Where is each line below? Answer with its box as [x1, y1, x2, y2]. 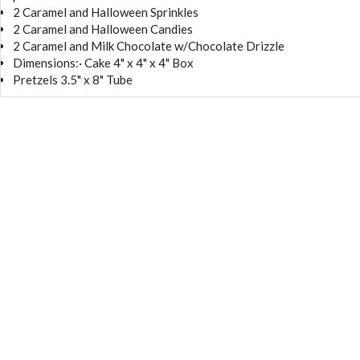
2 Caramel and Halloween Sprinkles [13, 4, 198, 19]
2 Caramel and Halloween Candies [13, 21, 193, 36]
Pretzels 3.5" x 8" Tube [13, 72, 133, 87]
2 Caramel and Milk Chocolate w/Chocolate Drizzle [13, 38, 284, 53]
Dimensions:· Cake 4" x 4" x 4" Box [13, 55, 194, 70]
